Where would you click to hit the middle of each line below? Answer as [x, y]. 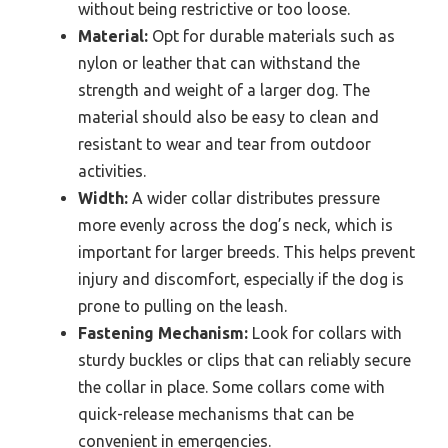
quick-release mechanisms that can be [216, 414]
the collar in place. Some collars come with [231, 387]
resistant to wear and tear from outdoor [224, 144]
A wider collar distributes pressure [254, 198]
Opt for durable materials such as [271, 36]
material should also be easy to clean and [228, 117]
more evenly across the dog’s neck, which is [235, 225]
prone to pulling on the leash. [182, 306]
